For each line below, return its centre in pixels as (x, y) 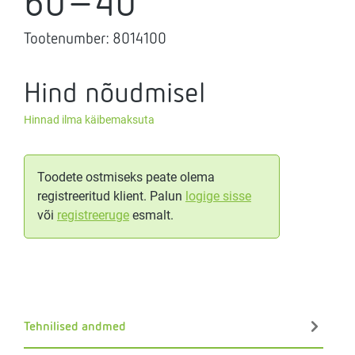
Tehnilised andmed (75, 326)
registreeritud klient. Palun (111, 197)
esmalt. (151, 216)
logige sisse (218, 197)
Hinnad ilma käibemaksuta (89, 120)
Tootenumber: (68, 38)
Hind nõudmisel (115, 92)
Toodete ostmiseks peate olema (126, 177)
